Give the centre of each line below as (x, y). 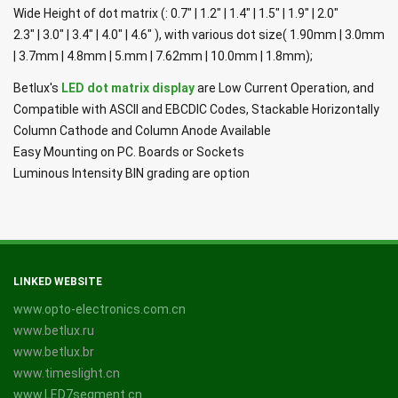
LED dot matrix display (128, 88)
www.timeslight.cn (67, 374)
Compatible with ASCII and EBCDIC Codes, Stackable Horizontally (196, 110)
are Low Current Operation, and (284, 88)
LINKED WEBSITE (58, 282)
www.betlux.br (54, 352)
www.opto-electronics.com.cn (99, 310)
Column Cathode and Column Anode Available (142, 131)
